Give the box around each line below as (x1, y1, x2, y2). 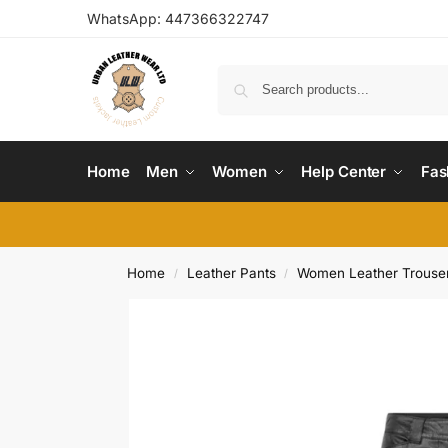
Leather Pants (186, 265, 276, 281)
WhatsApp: (87, 10, 165, 27)
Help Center (301, 162, 387, 181)
